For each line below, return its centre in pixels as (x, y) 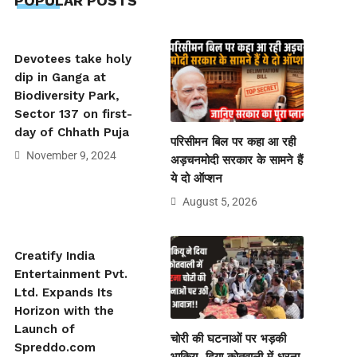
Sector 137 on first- (73, 114)
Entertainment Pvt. (71, 275)
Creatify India (54, 256)
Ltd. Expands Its (63, 293)
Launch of (44, 330)
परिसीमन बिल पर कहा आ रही (233, 142)
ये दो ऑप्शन (197, 179)
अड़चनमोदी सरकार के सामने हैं (237, 161)
